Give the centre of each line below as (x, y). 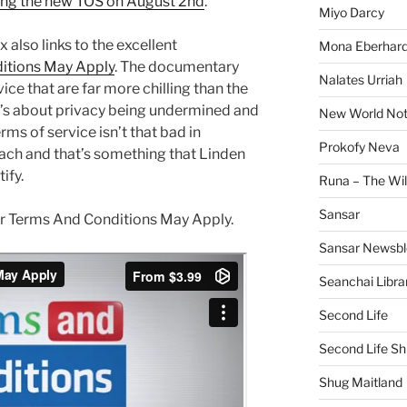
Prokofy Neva (359, 147)
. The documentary (177, 67)
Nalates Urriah (360, 80)
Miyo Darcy (351, 13)
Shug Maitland (360, 382)
